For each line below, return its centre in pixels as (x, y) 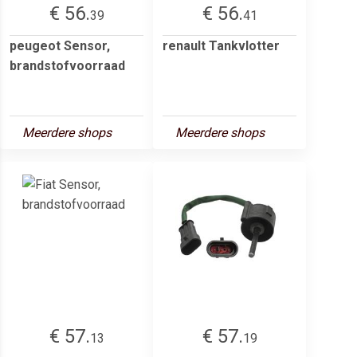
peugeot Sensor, (60, 45)
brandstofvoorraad (67, 65)
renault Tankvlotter (221, 45)
